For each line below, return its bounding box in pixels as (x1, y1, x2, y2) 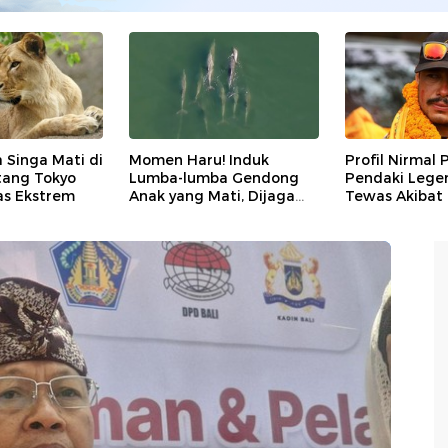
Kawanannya (129, 204, 222, 223)
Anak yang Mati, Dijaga (129, 186, 295, 205)
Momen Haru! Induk (129, 150, 269, 169)
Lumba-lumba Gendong (129, 168, 299, 187)
